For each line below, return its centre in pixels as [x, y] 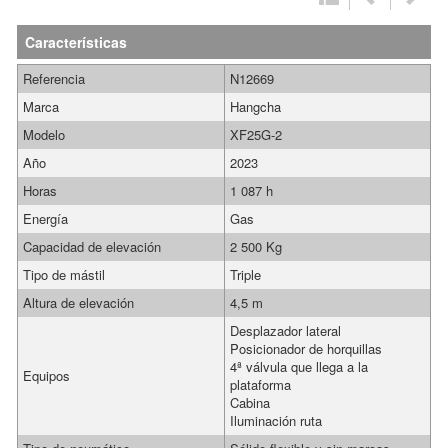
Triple [245, 274]
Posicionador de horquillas [306, 348]
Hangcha [255, 106]
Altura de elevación [78, 302]
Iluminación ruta [276, 420]
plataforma [260, 384]
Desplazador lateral [285, 330]
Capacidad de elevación [92, 246]
